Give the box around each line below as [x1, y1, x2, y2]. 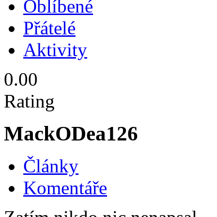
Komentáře [23, 177, 107, 199]
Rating [4, 91, 55, 112]
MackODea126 [4, 122, 138, 145]
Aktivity [23, 39, 87, 61]
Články [23, 155, 78, 177]
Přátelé [23, 17, 76, 39]
